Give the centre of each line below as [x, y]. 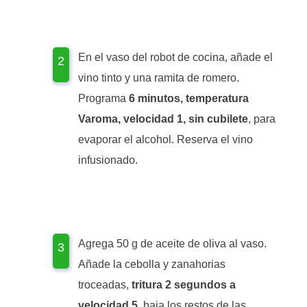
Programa [103, 99]
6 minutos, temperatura [189, 99]
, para [262, 119]
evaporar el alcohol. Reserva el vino [165, 140]
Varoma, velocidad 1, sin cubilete [163, 119]
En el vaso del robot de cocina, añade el [175, 58]
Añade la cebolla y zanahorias [152, 264]
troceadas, [105, 284]
